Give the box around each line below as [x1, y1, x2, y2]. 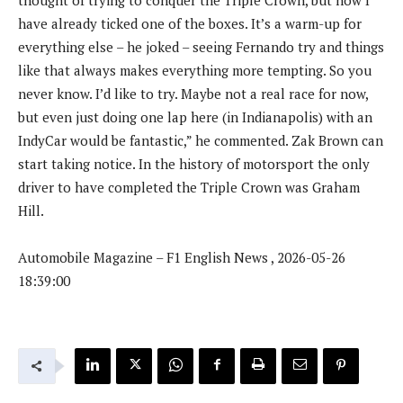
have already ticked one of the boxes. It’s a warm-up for [18, 13, 362, 32]
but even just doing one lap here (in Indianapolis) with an [18, 107, 372, 126]
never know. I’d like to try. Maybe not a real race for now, [18, 84, 368, 103]
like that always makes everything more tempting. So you [18, 60, 372, 79]
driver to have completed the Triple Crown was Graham [18, 177, 360, 196]
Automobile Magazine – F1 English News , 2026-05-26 [18, 247, 345, 266]
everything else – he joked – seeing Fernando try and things [18, 37, 384, 56]
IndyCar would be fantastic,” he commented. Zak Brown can [18, 130, 383, 149]
